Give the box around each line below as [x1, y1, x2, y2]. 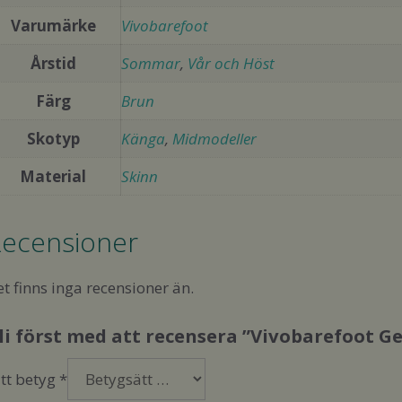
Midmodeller [172, 128, 257, 149]
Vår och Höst [188, 53, 275, 74]
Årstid [30, 53, 76, 74]
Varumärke [10, 15, 96, 36]
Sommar [121, 53, 180, 74]
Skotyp [26, 128, 80, 149]
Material [20, 166, 86, 187]
